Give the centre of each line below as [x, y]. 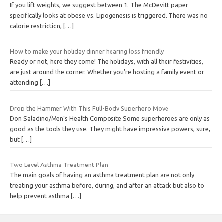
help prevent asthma [40, 196]
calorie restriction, [37, 26]
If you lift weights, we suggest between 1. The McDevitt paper [99, 5]
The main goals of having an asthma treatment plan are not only [102, 175]
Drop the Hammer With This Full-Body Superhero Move [89, 108]
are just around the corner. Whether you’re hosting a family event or [107, 72]
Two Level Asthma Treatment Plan [59, 165]
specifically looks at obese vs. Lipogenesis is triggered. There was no [109, 15]
